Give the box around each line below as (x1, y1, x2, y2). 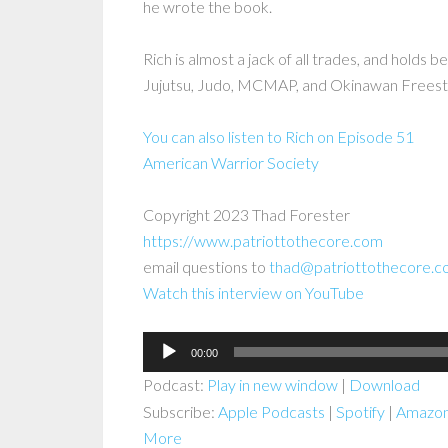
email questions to (143, 257, 269, 277)
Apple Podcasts (218, 402, 325, 422)
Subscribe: (143, 402, 218, 422)
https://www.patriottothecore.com (143, 231, 383, 251)
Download (349, 375, 420, 395)
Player (142, 360, 186, 380)
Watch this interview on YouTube (143, 283, 364, 303)
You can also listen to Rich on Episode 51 (143, 127, 414, 147)
